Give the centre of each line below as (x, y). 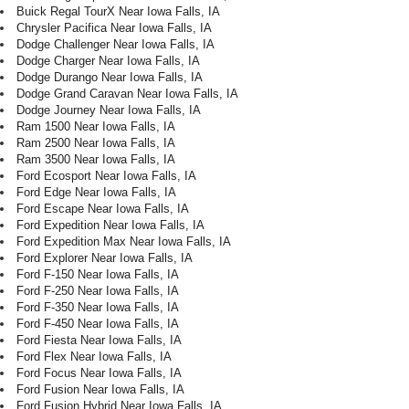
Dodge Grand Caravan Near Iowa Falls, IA (127, 94)
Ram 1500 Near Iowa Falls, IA (96, 127)
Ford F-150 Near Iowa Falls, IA (98, 275)
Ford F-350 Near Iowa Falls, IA (98, 308)
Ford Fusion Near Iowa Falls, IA (100, 390)
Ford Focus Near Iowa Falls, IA (99, 373)
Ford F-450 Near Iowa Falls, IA (98, 324)
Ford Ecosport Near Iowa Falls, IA (106, 176)
